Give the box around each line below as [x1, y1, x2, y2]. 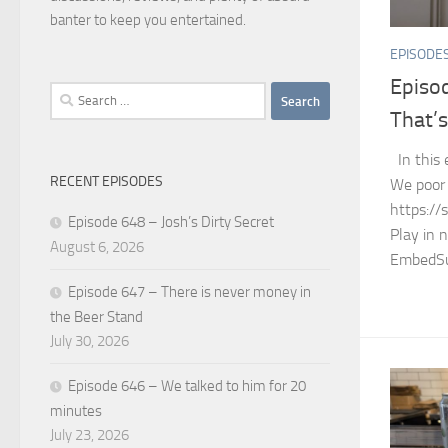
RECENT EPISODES [50, 173, 163, 190]
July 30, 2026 [50, 332, 129, 350]
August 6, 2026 [50, 238, 144, 256]
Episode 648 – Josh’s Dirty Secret [68, 213, 274, 231]
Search [49, 84, 91, 102]
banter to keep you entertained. [50, 11, 246, 29]
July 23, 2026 [50, 426, 129, 444]
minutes [50, 402, 102, 420]
